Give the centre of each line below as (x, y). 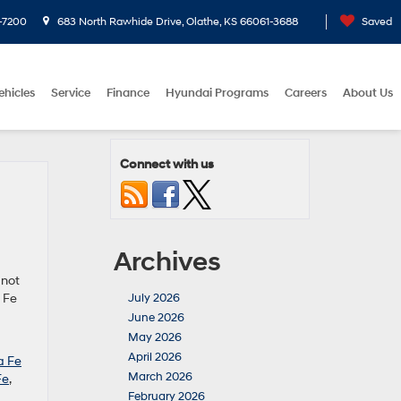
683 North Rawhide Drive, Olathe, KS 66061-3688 (176, 21)
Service (71, 93)
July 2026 (154, 298)
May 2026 (155, 337)
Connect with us (167, 164)
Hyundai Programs (217, 93)
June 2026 (156, 318)
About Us (368, 93)
